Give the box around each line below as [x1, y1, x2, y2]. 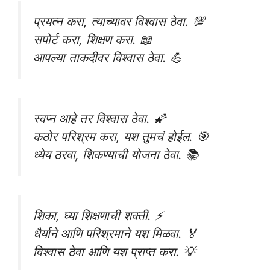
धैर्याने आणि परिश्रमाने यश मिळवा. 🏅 [33, 225, 198, 241]
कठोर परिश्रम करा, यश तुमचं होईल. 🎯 [33, 128, 209, 144]
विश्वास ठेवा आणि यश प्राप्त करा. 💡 [33, 243, 195, 259]
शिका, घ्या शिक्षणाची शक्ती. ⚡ [33, 207, 163, 223]
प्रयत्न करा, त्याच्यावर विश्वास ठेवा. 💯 [33, 14, 204, 30]
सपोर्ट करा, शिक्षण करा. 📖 [33, 32, 152, 48]
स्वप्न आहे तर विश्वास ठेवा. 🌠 [33, 110, 166, 126]
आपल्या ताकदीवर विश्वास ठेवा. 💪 [33, 50, 182, 66]
